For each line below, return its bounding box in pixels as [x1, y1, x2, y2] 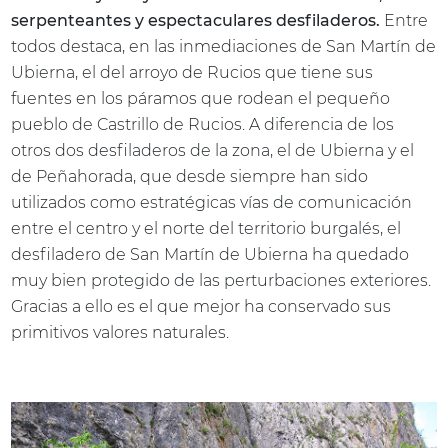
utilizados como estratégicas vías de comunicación [11, 192, 413, 212]
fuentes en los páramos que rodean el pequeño [11, 88, 391, 108]
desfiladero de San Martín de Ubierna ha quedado [11, 244, 410, 264]
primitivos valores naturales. [11, 322, 230, 342]
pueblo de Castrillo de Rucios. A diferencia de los [11, 114, 395, 134]
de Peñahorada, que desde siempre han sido [11, 166, 369, 186]
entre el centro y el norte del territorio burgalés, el [11, 218, 402, 238]
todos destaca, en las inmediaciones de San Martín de [11, 36, 437, 56]
